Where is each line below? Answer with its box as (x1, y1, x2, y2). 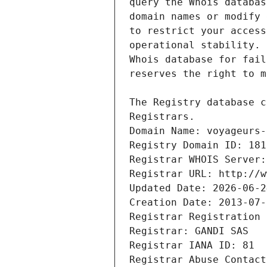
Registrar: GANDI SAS (129, 225, 249, 237)
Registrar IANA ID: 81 (129, 240, 254, 252)
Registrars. (129, 111, 195, 123)
